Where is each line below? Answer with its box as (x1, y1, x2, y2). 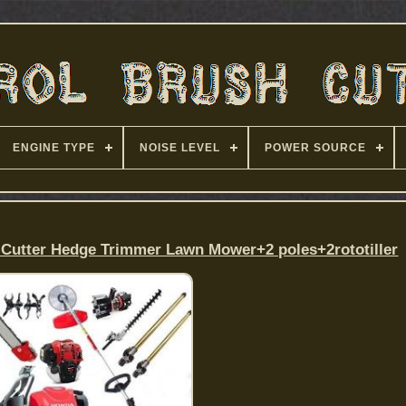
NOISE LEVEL (139, 141, 220, 154)
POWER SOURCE (264, 141, 366, 154)
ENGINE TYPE (12, 141, 95, 154)
